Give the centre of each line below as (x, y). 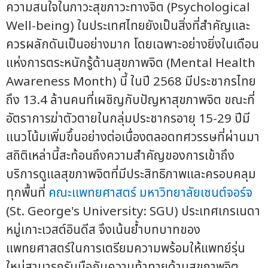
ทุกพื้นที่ (27, 193)
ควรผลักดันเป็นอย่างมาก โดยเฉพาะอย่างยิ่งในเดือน (133, 44)
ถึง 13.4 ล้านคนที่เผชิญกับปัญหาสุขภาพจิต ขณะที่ (130, 100)
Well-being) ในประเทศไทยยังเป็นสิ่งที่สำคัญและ (128, 26)
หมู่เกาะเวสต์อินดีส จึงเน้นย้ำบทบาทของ (103, 230)
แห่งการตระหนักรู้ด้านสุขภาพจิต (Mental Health (131, 63)
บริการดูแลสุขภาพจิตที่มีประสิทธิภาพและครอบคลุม (131, 174)
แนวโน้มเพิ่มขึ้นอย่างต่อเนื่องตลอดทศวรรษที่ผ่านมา (133, 137)
